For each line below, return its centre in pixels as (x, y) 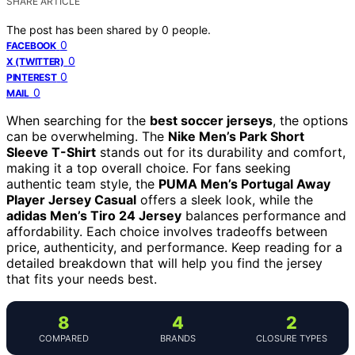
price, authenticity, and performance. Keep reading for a (174, 247)
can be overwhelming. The (87, 136)
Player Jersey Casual (71, 199)
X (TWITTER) (35, 61)
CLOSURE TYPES (292, 338)
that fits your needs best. (82, 279)
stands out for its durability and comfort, (221, 152)
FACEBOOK (31, 45)
